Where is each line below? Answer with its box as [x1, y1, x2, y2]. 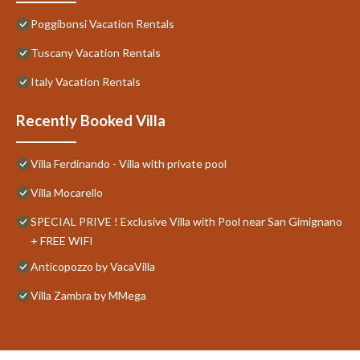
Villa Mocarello [31, 185, 103, 199]
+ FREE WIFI [31, 233, 93, 247]
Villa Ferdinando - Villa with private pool [31, 156, 227, 170]
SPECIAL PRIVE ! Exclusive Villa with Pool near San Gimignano [31, 214, 342, 228]
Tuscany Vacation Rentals [31, 45, 161, 59]
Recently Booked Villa [16, 111, 166, 129]
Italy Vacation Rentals [31, 74, 141, 88]
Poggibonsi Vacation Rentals [31, 16, 174, 31]
